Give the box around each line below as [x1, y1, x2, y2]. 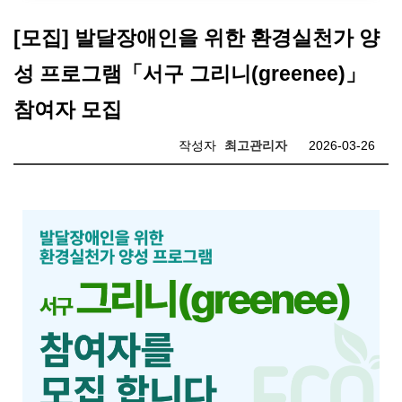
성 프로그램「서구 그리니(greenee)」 [13, 62, 366, 85]
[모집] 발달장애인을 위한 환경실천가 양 [13, 26, 380, 49]
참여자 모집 [13, 98, 122, 121]
